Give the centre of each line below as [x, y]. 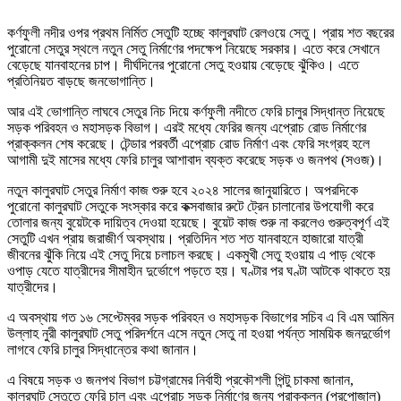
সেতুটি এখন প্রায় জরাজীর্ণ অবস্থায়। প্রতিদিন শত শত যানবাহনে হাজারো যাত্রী [185, 239]
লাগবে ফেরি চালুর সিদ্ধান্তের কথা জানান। [103, 350]
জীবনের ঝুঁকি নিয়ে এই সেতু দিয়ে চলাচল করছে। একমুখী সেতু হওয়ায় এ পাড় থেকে [191, 255]
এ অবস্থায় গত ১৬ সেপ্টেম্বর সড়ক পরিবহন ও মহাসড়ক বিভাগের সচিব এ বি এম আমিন [200, 318]
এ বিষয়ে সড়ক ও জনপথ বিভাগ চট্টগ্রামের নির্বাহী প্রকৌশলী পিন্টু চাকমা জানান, [180, 380]
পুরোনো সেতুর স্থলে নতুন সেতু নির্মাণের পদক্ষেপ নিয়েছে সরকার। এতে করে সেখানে [193, 49]
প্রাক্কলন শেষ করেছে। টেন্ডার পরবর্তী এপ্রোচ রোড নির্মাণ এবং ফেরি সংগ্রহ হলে [188, 144]
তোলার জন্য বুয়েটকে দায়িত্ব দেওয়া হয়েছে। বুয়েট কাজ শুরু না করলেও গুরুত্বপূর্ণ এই [198, 223]
